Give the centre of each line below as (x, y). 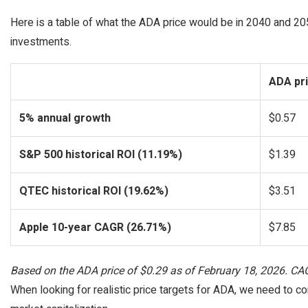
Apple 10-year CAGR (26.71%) (95, 228)
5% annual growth (65, 118)
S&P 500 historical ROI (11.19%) (101, 155)
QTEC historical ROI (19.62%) (94, 191)
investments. (41, 42)
